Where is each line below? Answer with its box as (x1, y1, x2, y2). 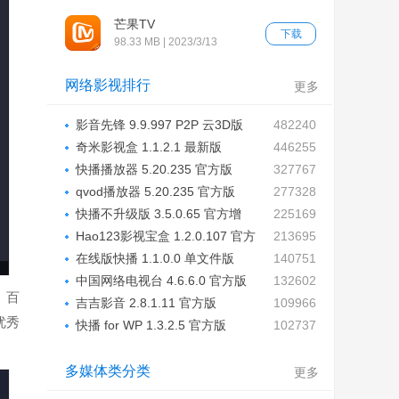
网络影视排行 (65, 77, 151, 93)
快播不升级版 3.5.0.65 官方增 (76, 207, 241, 221)
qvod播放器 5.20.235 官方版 (76, 184, 235, 199)
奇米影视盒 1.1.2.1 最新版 (76, 140, 222, 154)
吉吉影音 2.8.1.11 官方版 (76, 296, 216, 310)
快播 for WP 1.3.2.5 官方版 (76, 318, 226, 332)
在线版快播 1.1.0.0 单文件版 (76, 251, 234, 265)
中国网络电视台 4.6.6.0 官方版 (76, 273, 247, 288)
